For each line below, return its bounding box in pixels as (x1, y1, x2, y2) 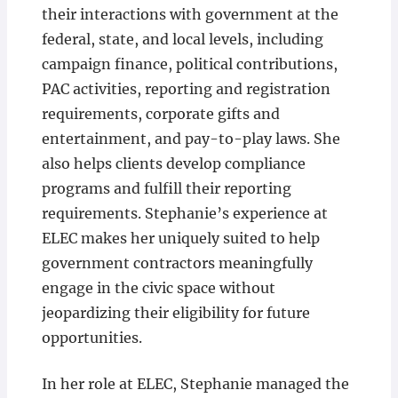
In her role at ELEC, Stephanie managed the (41, 375, 349, 394)
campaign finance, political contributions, (41, 55, 338, 74)
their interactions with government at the (41, 5, 338, 24)
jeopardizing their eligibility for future (41, 304, 310, 322)
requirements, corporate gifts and (41, 105, 280, 123)
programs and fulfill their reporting (41, 179, 291, 198)
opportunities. (41, 329, 142, 347)
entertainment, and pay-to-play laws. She (41, 130, 340, 148)
